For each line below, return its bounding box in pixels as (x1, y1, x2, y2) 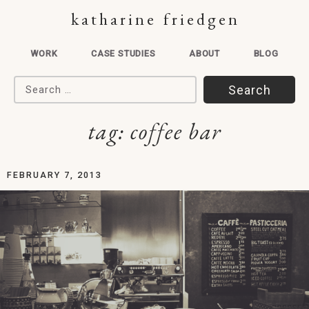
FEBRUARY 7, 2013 (7, 170, 102, 180)
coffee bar (130, 117, 221, 146)
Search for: (13, 77, 77, 92)
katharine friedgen (70, 8, 241, 30)
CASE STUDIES (90, 48, 156, 59)
